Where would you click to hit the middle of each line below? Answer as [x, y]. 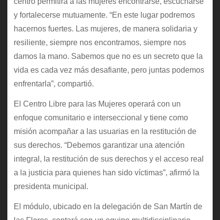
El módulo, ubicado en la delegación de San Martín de [108, 206]
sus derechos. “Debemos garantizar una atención [99, 145]
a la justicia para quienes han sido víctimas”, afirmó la [106, 173]
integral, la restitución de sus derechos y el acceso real [109, 159]
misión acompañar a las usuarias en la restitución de [105, 132]
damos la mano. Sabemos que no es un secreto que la [108, 56]
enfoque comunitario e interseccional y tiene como [101, 118]
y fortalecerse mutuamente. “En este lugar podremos [104, 15]
